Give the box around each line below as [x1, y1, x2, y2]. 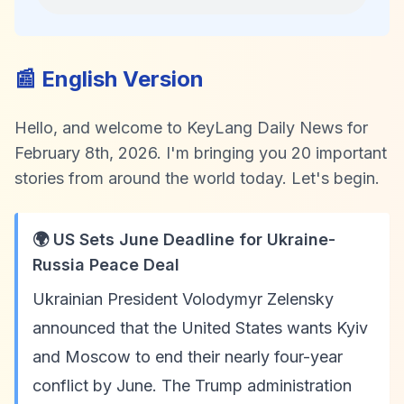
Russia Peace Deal [32, 255, 179, 274]
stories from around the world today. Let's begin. [14, 169, 380, 188]
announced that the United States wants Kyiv [32, 318, 368, 337]
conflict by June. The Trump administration [32, 376, 352, 395]
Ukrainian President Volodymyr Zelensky [32, 289, 334, 308]
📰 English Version [14, 66, 204, 92]
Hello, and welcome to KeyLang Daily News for [14, 118, 368, 137]
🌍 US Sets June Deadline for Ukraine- [32, 230, 335, 249]
